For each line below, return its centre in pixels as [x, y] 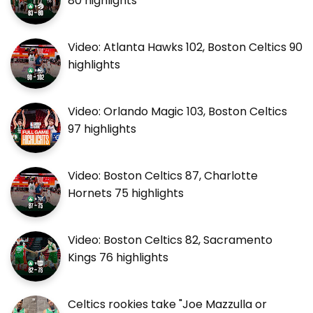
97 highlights [102, 129]
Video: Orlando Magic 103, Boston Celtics [177, 112]
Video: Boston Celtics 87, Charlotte [163, 176]
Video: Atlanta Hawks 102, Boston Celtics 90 [185, 48]
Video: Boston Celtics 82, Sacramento [170, 240]
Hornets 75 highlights [126, 194]
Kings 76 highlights [118, 258]
